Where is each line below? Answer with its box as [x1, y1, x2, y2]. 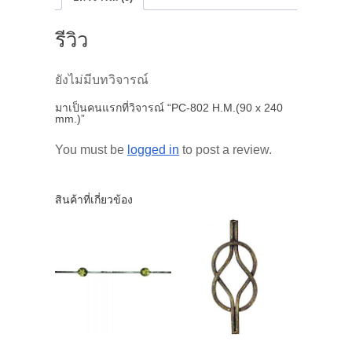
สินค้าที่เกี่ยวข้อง [55, 193, 133, 207]
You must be [55, 143, 127, 157]
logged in [127, 143, 179, 157]
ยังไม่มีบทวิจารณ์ [55, 73, 148, 87]
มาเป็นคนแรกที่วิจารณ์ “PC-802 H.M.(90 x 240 [55, 101, 283, 115]
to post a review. [179, 143, 272, 157]
